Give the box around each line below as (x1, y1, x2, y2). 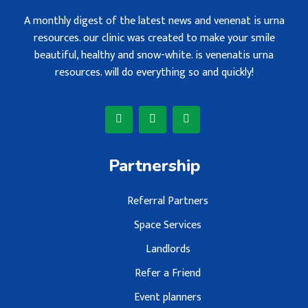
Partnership (108, 154, 200, 177)
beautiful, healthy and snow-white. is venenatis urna (34, 45, 274, 65)
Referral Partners (127, 191, 208, 210)
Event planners (134, 287, 201, 307)
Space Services (134, 215, 201, 234)
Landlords (145, 239, 190, 258)
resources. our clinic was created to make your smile (33, 28, 275, 47)
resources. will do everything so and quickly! (54, 63, 254, 82)
